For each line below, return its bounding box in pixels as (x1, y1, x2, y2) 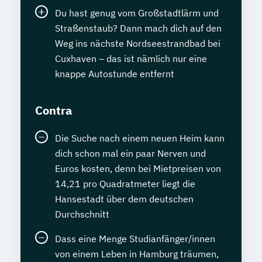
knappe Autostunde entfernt (55, 67, 174, 80)
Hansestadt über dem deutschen (55, 192, 194, 205)
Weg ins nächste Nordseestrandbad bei (55, 37, 220, 49)
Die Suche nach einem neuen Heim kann (55, 132, 225, 144)
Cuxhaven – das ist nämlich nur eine (55, 52, 207, 64)
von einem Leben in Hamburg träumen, (55, 247, 219, 260)
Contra (35, 102, 72, 118)
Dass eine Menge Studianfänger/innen (55, 232, 215, 244)
